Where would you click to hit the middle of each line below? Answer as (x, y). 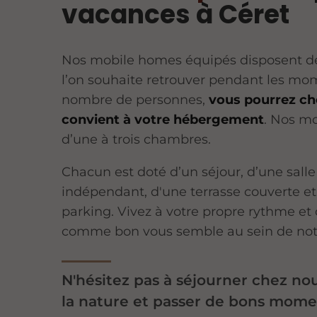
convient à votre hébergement (163, 119)
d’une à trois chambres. (137, 139)
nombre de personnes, (136, 99)
